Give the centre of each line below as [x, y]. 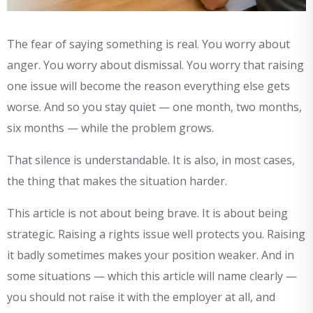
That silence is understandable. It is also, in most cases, [151, 160]
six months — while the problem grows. [110, 128]
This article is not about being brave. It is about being [147, 213]
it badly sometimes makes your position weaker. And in [151, 255]
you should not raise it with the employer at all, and [141, 297]
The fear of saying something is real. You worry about [148, 44]
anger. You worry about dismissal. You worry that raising [155, 65]
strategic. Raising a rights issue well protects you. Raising [156, 234]
